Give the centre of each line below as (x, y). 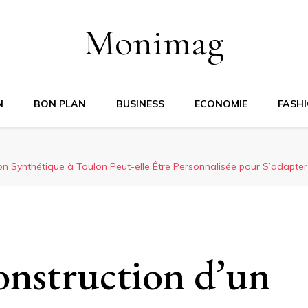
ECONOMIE (221, 104)
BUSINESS (140, 104)
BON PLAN (60, 104)
